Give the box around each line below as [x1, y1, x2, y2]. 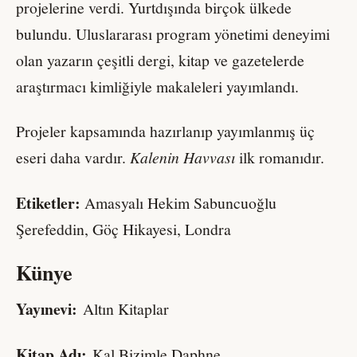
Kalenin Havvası [130, 147, 239, 168]
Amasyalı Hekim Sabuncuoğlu [80, 191, 277, 214]
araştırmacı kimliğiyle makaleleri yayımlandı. [16, 75, 299, 97]
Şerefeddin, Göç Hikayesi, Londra [16, 218, 231, 240]
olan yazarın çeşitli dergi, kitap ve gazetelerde [16, 49, 304, 71]
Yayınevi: [16, 297, 83, 321]
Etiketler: [16, 190, 80, 214]
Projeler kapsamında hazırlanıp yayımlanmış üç [16, 120, 315, 143]
